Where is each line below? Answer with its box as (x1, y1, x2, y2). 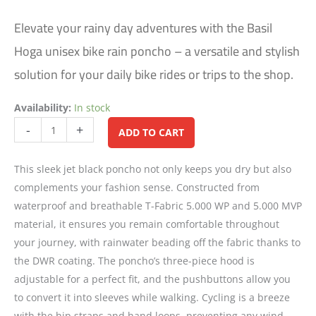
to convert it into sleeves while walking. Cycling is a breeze (14, 291, 290, 305)
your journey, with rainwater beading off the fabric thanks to (14, 236, 300, 250)
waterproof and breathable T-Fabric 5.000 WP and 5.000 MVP (14, 199, 302, 213)
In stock (74, 101, 110, 115)
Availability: (14, 101, 71, 115)
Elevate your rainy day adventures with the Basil (14, 16, 272, 40)
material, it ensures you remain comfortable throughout (14, 217, 279, 231)
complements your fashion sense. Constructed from (14, 181, 260, 195)
